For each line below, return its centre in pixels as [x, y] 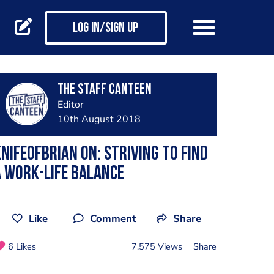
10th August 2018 [99, 119]
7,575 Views [157, 246]
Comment [113, 219]
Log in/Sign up [106, 29]
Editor [70, 105]
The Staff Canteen [104, 90]
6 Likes [22, 246]
